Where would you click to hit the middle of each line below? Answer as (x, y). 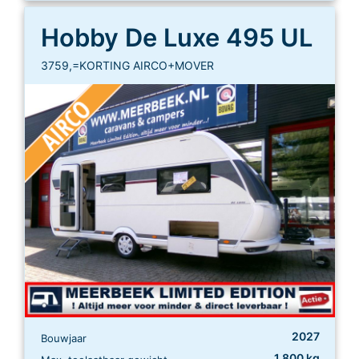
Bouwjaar (64, 339)
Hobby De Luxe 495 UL (177, 38)
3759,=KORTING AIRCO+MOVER (127, 66)
